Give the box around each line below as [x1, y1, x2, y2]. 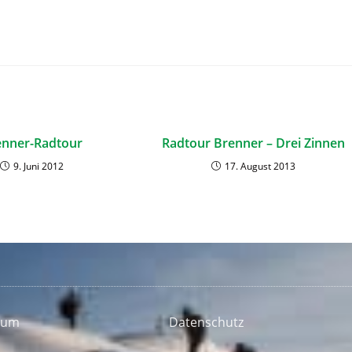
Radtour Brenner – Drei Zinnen [161, 134, 345, 152]
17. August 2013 [224, 159, 295, 173]
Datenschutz [168, 313, 244, 331]
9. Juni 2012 [13, 159, 64, 173]
